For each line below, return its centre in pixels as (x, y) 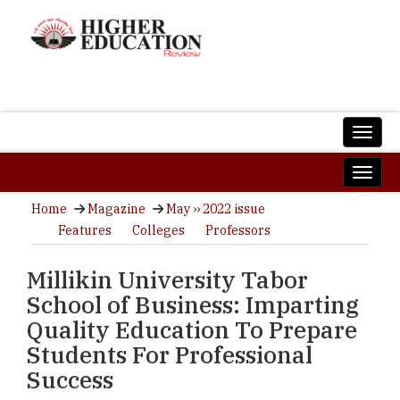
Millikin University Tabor (167, 279)
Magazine (117, 209)
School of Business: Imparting (193, 304)
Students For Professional (170, 354)
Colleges (158, 230)
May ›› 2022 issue (216, 209)
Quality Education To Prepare (192, 329)
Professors (238, 230)
